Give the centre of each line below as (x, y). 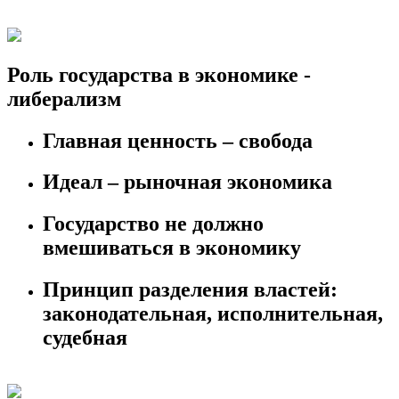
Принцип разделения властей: (190, 290)
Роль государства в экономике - (159, 74)
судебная (85, 338)
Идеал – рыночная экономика (187, 182)
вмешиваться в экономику (172, 248)
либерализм (64, 98)
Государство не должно (153, 224)
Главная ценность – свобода (178, 140)
